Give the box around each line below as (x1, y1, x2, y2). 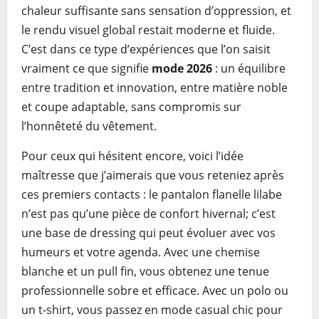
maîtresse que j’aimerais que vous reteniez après (21, 167, 284, 183)
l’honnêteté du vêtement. (21, 118, 157, 134)
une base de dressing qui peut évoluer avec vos (21, 225, 276, 241)
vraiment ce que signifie (21, 61, 152, 76)
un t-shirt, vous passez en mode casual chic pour (21, 302, 283, 318)
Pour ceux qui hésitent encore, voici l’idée (21, 148, 244, 164)
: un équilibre (212, 61, 286, 76)
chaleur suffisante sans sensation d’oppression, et (21, 3, 291, 19)
